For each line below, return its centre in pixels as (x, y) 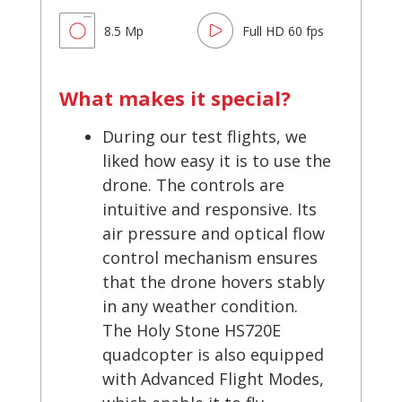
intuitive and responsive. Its (210, 210)
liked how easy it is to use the (217, 161)
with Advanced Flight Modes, (213, 379)
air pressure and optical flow (214, 234)
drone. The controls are (193, 185)
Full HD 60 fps (283, 31)
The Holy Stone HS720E (192, 331)
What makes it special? (175, 98)
